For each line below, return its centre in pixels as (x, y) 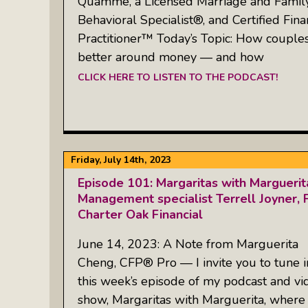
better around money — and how (171, 57)
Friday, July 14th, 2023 (121, 160)
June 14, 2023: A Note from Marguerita (188, 244)
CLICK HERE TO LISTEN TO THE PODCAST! (178, 77)
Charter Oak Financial (140, 214)
